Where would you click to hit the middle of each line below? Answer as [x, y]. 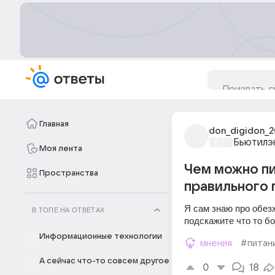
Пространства [69, 173]
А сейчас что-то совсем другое [104, 261]
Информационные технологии [101, 236]
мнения [216, 243]
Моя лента [61, 149]
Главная [54, 124]
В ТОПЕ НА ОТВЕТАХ [68, 210]
